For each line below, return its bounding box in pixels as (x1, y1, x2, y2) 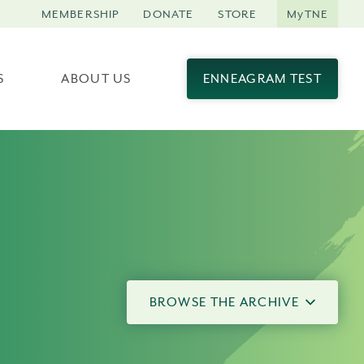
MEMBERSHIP (41, 6, 119, 20)
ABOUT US (61, 71, 132, 86)
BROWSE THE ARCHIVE (149, 295, 299, 310)
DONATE (143, 6, 194, 20)
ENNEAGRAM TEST (202, 71, 322, 86)
